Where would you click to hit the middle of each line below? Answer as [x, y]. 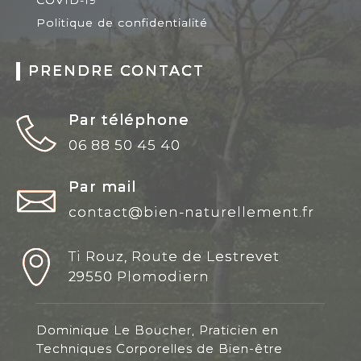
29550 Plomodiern [139, 276]
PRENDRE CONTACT [116, 71]
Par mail [102, 187]
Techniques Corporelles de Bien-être [159, 348]
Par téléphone [129, 120]
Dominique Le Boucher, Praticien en [157, 330]
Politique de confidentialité [122, 22]
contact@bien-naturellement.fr [191, 212]
